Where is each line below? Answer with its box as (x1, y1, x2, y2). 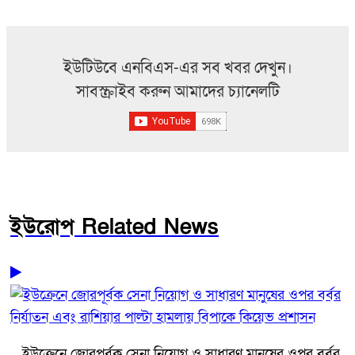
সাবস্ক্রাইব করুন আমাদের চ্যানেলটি (75, 82, 280, 103)
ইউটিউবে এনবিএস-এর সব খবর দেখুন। (63, 58, 292, 79)
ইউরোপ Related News (10, 213, 219, 242)
